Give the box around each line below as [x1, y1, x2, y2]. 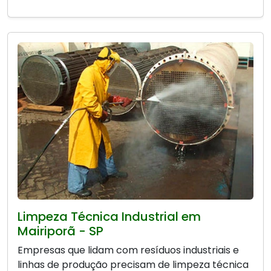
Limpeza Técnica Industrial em [18, 207, 201, 225]
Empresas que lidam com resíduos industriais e [18, 243, 239, 257]
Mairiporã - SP [18, 222, 103, 240]
